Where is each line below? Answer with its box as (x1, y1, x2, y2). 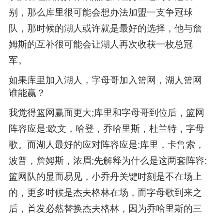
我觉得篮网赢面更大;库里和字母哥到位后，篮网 (8, 108, 204, 118)
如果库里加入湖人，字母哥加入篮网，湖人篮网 (8, 75, 202, 85)
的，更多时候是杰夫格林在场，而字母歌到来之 (8, 187, 202, 198)
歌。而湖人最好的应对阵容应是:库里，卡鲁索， (8, 139, 204, 150)
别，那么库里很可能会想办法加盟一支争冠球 (8, 7, 193, 17)
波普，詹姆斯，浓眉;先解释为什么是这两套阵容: (8, 155, 207, 166)
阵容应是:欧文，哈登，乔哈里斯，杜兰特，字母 (8, 124, 204, 134)
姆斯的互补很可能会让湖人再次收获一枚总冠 (8, 39, 193, 49)
